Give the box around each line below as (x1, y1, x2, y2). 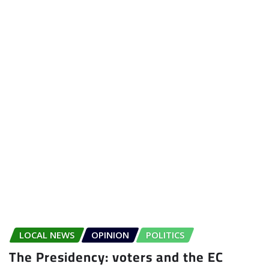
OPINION (91, 229, 129, 241)
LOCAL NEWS (19, 229, 74, 241)
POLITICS (146, 229, 184, 241)
